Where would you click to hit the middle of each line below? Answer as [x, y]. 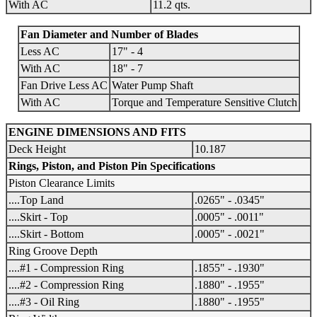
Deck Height [37, 149]
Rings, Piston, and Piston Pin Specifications [112, 166]
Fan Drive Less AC [64, 86]
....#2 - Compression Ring [66, 285]
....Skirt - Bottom [46, 234]
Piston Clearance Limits [62, 183]
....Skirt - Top [38, 217]
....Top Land [36, 200]
